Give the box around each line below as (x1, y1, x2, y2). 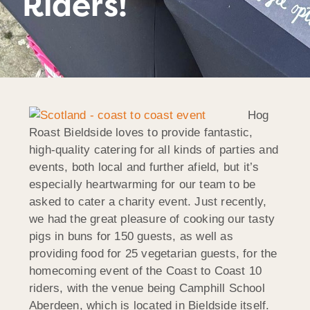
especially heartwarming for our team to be (29, 177, 256, 191)
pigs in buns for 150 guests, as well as (29, 229, 233, 243)
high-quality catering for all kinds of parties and (29, 143, 279, 156)
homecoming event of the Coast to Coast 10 (29, 264, 262, 277)
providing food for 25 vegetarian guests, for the (29, 246, 277, 260)
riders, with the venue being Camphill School (29, 281, 265, 295)
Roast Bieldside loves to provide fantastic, (29, 125, 253, 139)
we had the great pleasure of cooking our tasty (29, 212, 275, 226)
